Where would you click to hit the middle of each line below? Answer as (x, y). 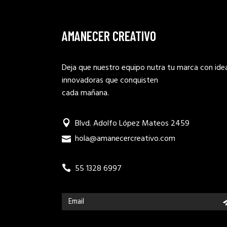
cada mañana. (85, 93)
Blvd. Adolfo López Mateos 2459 (132, 124)
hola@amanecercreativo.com (125, 139)
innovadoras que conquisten (110, 81)
